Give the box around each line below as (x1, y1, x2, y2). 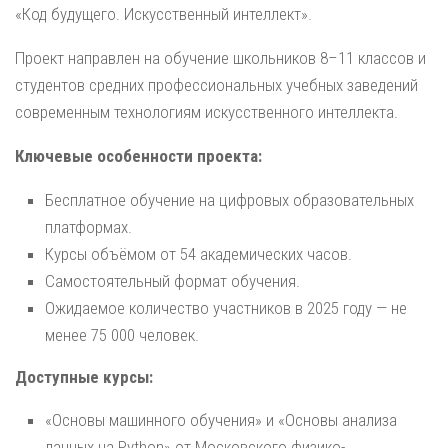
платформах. (45, 216, 132, 237)
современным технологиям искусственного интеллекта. (15, 101, 398, 122)
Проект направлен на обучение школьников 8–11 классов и (15, 47, 426, 68)
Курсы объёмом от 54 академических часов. (45, 243, 352, 264)
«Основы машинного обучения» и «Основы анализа (45, 410, 397, 431)
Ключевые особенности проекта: (15, 145, 262, 166)
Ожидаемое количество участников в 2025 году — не (45, 297, 407, 318)
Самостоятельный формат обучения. (45, 270, 300, 291)
